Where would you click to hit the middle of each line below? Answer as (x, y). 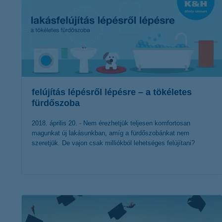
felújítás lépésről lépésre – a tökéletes (112, 92)
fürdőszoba (56, 103)
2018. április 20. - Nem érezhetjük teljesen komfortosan (111, 123)
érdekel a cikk (114, 193)
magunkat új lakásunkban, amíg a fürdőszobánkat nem (111, 133)
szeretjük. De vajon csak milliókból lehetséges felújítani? (113, 143)
